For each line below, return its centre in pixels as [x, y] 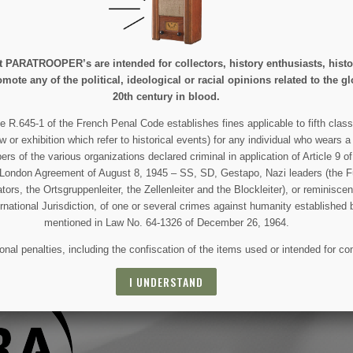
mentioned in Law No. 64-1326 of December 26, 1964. [166, 223]
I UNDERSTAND [167, 282]
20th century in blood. [167, 96]
